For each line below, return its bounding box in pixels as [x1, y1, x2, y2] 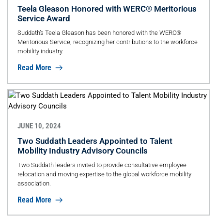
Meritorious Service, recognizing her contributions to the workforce [17, 38, 198, 46]
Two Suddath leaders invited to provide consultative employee [17, 161, 186, 169]
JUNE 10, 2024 [17, 121, 61, 130]
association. [17, 179, 51, 187]
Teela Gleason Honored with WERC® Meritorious [17, 3, 197, 14]
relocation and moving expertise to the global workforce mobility [17, 170, 191, 178]
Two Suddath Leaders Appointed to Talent [17, 136, 172, 146]
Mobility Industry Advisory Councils [17, 145, 148, 155]
